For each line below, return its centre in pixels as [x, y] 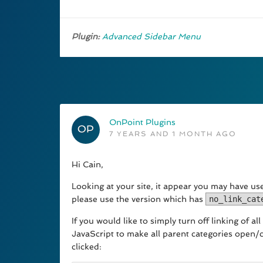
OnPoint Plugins [142, 122]
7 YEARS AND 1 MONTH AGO [173, 134]
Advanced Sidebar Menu [151, 37]
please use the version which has [139, 199]
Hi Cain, [87, 165]
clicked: [87, 247]
